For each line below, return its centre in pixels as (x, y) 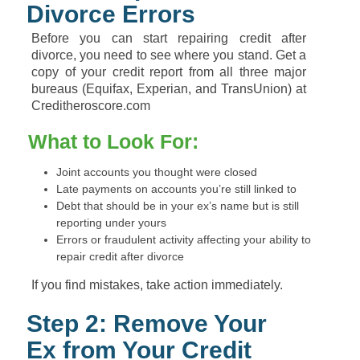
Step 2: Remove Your (147, 323)
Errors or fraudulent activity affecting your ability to (184, 239)
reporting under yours (111, 223)
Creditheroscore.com (91, 106)
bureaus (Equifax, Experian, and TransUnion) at (169, 89)
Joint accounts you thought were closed (157, 172)
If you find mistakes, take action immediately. (157, 285)
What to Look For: (113, 141)
